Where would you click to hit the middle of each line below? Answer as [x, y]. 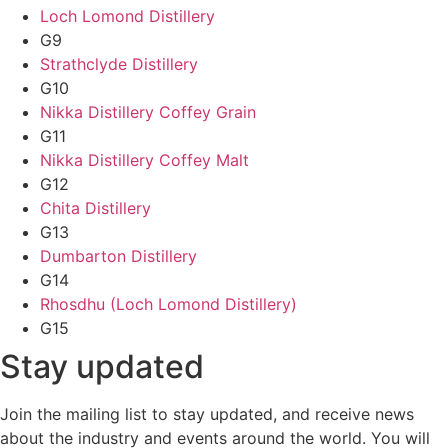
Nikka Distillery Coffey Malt [144, 159]
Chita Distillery [95, 207]
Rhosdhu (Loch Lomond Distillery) [168, 303]
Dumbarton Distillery [118, 255]
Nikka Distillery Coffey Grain [148, 111]
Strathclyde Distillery [119, 63]
